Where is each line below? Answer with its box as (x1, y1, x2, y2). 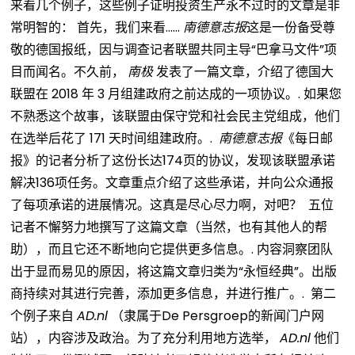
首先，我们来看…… (77, 17, 184, 36)
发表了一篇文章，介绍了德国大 (153, 62, 334, 81)
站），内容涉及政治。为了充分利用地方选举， (10, 328, 281, 347)
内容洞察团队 (257, 239, 334, 258)
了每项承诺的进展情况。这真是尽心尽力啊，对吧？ (10, 195, 306, 214)
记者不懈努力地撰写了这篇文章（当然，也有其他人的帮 (10, 217, 328, 236)
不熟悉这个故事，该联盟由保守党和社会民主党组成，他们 (10, 106, 341, 125)
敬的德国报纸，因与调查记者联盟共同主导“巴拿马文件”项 (10, 40, 338, 59)
